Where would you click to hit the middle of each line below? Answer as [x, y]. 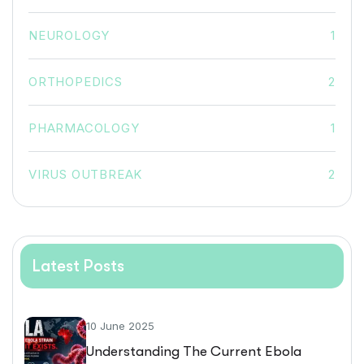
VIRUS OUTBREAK [86, 174]
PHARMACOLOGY [84, 128]
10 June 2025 [120, 326]
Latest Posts [78, 266]
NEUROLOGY [69, 35]
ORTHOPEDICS [76, 81]
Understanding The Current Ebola [194, 352]
